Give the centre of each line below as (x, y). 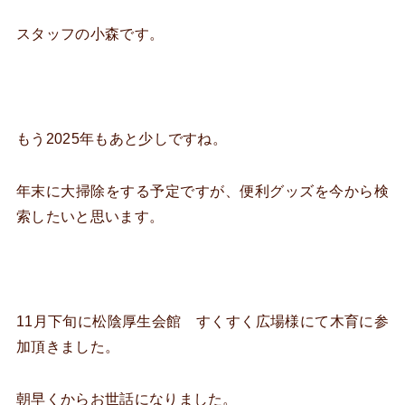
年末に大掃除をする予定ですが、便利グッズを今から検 (202, 191)
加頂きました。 (68, 347)
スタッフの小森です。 (90, 34)
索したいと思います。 (90, 217)
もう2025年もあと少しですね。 (122, 139)
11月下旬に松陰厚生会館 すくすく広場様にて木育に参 (202, 321)
